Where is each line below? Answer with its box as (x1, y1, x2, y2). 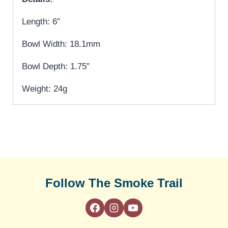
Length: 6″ (22, 16, 60, 26)
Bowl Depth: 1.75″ (22, 61, 90, 71)
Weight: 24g (22, 83, 67, 94)
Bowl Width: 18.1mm (22, 39, 100, 49)
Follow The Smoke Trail (45, 176, 183, 190)
